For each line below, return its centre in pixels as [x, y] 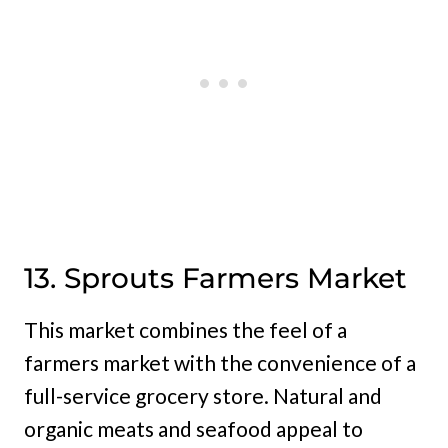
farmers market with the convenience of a [220, 363]
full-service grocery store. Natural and [203, 396]
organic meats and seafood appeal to [193, 429]
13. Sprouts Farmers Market [215, 278]
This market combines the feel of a [185, 330]
